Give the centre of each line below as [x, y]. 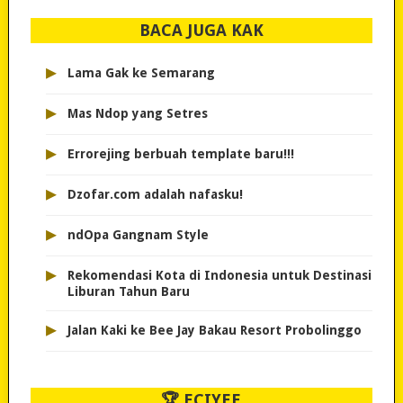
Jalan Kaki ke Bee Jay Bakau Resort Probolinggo [214, 331]
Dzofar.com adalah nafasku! [155, 195]
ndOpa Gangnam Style [138, 235]
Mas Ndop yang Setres [137, 114]
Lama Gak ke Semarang [141, 73]
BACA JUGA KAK [201, 31]
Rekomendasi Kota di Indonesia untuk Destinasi [219, 276]
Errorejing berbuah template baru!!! [180, 154]
